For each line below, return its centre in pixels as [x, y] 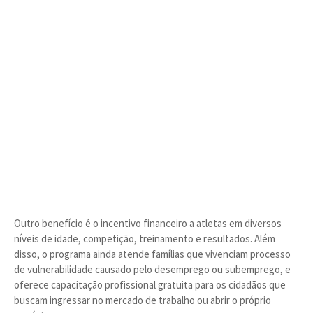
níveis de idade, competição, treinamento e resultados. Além [145, 239]
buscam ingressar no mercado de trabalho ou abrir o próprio [143, 300]
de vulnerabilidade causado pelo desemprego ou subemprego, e [152, 269]
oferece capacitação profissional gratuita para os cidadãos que [150, 285]
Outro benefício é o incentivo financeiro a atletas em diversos [148, 223]
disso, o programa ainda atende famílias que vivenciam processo [152, 254]
